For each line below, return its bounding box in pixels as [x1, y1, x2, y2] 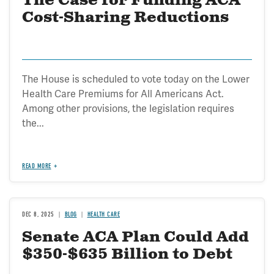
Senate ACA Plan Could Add [22, 228, 249, 247]
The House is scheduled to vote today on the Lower [22, 73, 250, 86]
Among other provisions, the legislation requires [22, 102, 234, 115]
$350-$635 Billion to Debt [22, 245, 232, 264]
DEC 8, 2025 [22, 210, 54, 218]
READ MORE [22, 162, 51, 170]
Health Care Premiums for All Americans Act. [22, 87, 224, 100]
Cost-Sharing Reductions [22, 8, 229, 28]
